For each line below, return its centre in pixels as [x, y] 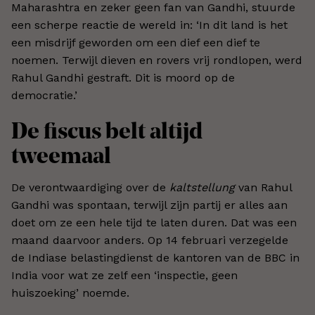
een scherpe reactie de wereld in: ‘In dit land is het [149, 25]
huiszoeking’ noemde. [70, 293]
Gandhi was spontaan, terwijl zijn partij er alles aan [149, 205]
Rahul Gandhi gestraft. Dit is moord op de [123, 78]
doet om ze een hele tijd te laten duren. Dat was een [154, 223]
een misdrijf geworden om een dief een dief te [136, 43]
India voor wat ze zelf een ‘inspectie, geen [124, 275]
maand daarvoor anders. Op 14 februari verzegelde [150, 240]
